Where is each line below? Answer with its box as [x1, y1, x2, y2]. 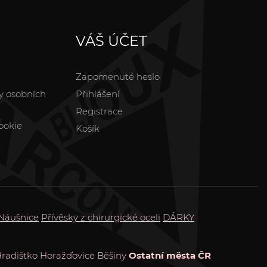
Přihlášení [76, 88, 120, 100]
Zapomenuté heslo [76, 70, 160, 82]
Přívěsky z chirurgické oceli [41, 211, 160, 223]
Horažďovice [40, 249, 95, 261]
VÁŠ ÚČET [76, 32, 147, 49]
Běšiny [97, 249, 126, 261]
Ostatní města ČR [129, 249, 211, 261]
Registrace [76, 105, 123, 117]
